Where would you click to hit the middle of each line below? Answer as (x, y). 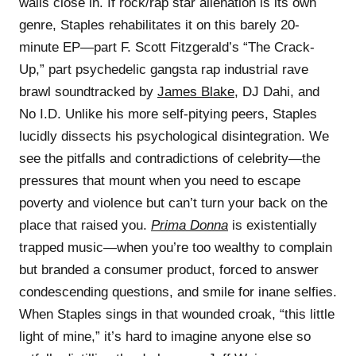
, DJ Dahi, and (277, 91)
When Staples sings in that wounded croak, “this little (177, 314)
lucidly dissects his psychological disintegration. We (174, 136)
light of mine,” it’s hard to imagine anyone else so (165, 336)
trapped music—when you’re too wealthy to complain (176, 247)
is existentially (273, 225)
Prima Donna (190, 225)
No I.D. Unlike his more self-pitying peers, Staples (168, 114)
